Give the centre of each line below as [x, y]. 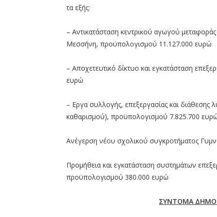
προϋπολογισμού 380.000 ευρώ [117, 177]
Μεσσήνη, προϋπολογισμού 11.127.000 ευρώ [139, 44]
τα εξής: [78, 7]
